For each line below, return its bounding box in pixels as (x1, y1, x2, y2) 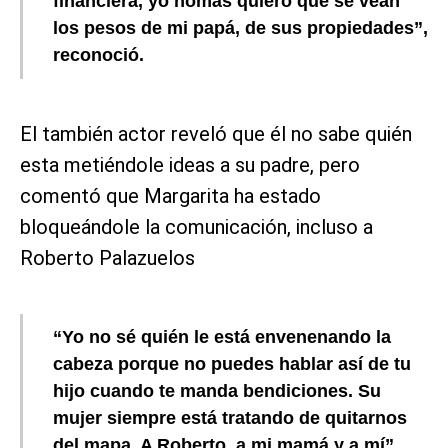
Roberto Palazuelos (20, 246, 195, 271)
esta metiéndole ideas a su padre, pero (20, 153, 360, 178)
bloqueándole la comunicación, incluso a (20, 215, 373, 240)
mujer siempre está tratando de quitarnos (53, 408, 407, 429)
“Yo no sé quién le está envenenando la (53, 327, 391, 348)
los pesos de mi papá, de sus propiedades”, (53, 18, 428, 39)
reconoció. (53, 45, 144, 66)
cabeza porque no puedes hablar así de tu (53, 354, 411, 375)
